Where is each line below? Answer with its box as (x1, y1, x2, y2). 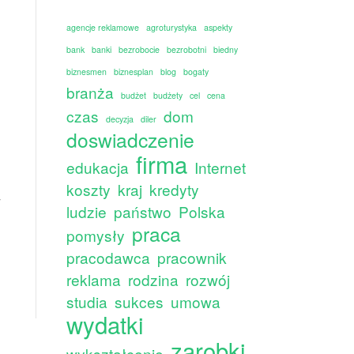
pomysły (66, 224, 125, 246)
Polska (178, 200, 225, 222)
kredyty (149, 178, 199, 200)
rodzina (127, 268, 179, 290)
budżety (153, 88, 183, 101)
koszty (66, 178, 111, 200)
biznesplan (113, 65, 153, 77)
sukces (114, 290, 164, 312)
